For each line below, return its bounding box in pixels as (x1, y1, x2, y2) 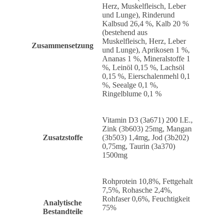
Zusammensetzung (32, 41, 93, 50)
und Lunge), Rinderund (102, 10, 175, 19)
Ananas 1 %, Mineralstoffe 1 (102, 54, 190, 63)
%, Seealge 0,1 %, (102, 80, 158, 89)
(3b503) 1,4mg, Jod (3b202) (102, 133, 189, 142)
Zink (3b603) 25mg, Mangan (102, 124, 192, 133)
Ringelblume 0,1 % (102, 89, 162, 98)
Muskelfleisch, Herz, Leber (102, 36, 186, 45)
